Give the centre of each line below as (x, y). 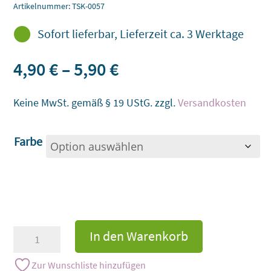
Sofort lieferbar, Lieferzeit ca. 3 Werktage (140, 33)
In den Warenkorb (139, 236)
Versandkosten (212, 102)
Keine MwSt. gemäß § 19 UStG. (83, 102)
